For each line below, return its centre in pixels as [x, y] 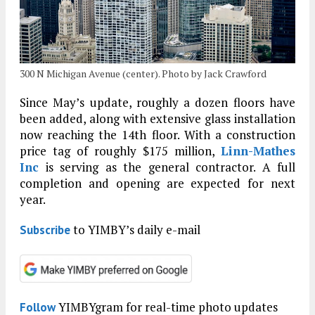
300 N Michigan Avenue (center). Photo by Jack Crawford [143, 74]
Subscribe [45, 230]
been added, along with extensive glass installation [157, 119]
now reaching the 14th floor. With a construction [157, 135]
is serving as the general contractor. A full [167, 167]
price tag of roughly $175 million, [120, 151]
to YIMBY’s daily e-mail [135, 230]
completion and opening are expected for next [157, 184]
